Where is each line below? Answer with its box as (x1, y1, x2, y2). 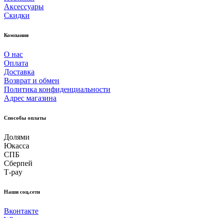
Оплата (4, 58, 28, 67)
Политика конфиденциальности (4, 85, 110, 93)
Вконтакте (4, 206, 38, 215)
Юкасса (4, 141, 29, 150)
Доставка (4, 67, 35, 76)
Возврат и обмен (4, 76, 59, 85)
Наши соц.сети (4, 188, 40, 195)
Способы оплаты (4, 114, 46, 121)
